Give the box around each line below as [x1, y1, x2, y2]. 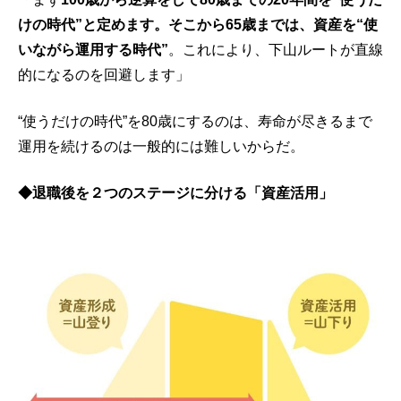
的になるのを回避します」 [18, 66, 190, 82]
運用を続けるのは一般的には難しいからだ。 [18, 138, 304, 154]
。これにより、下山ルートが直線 [168, 41, 383, 57]
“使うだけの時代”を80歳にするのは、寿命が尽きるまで [18, 113, 372, 129]
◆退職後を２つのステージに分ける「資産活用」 [18, 184, 333, 200]
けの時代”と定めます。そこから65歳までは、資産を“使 [18, 16, 378, 32]
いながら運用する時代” [18, 41, 168, 57]
